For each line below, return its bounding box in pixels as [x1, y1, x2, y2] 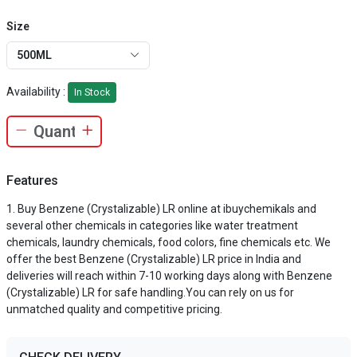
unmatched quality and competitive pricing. [6, 303, 222, 316]
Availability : [6, 85, 68, 98]
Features [6, 173, 58, 188]
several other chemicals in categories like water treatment [6, 219, 298, 232]
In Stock [74, 87, 110, 98]
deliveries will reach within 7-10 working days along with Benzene [6, 269, 332, 282]
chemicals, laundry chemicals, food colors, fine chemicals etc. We [6, 236, 331, 249]
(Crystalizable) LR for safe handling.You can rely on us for [6, 286, 294, 299]
